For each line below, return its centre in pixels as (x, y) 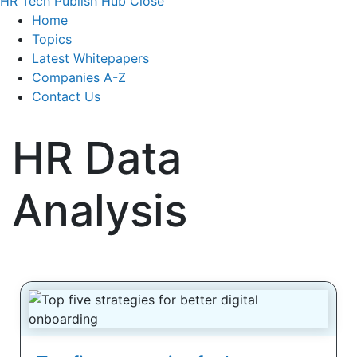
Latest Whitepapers (90, 58)
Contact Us (66, 96)
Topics (52, 39)
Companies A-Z (79, 77)
